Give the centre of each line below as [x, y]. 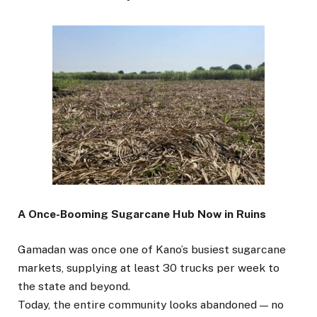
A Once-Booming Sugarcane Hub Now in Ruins [142, 214]
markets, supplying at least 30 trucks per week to [149, 268]
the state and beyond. [74, 287]
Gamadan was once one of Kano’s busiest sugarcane [152, 250]
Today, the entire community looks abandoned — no [151, 305]
